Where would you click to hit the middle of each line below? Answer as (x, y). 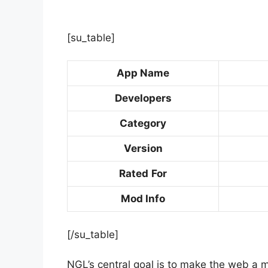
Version (143, 149)
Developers (143, 98)
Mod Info (143, 199)
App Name (143, 73)
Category (143, 124)
